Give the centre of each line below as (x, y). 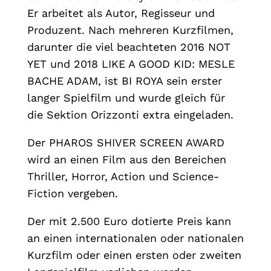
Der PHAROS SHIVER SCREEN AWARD (126, 143)
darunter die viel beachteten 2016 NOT (129, 47)
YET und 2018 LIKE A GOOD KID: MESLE (131, 64)
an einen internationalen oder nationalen (135, 238)
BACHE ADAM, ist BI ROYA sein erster (124, 81)
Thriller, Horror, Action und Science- (123, 177)
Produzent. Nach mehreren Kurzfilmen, (130, 30)
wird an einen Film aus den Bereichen (126, 160)
